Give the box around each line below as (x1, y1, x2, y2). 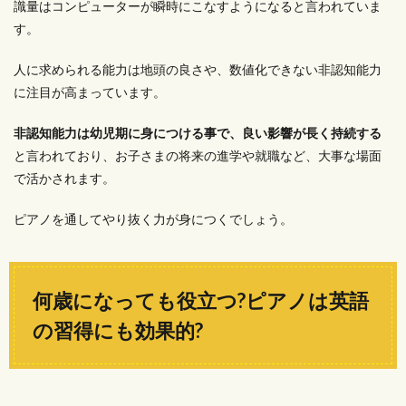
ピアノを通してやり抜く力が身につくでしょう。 (14, 211, 293, 227)
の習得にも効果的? (33, 318, 203, 343)
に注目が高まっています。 (14, 84, 166, 100)
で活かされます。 (14, 170, 115, 186)
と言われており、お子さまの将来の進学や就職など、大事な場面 (14, 148, 382, 163)
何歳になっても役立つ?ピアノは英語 (33, 288, 369, 313)
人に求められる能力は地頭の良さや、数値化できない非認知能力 (14, 62, 382, 77)
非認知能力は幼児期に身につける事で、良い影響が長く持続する (14, 125, 382, 140)
